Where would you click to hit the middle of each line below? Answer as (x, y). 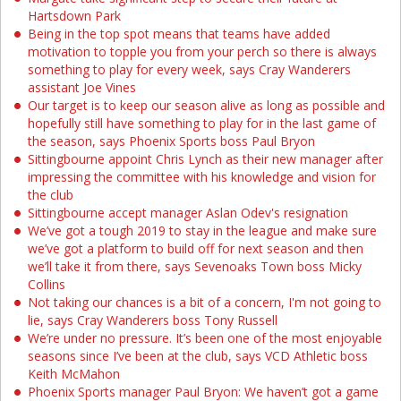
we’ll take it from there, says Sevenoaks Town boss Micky (195, 266)
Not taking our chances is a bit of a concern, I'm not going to (205, 302)
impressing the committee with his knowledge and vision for (202, 177)
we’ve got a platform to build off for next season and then (196, 248)
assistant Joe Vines (82, 87)
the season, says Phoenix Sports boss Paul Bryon (171, 141)
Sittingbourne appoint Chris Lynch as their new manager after (205, 159)
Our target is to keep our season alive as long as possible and (206, 105)
